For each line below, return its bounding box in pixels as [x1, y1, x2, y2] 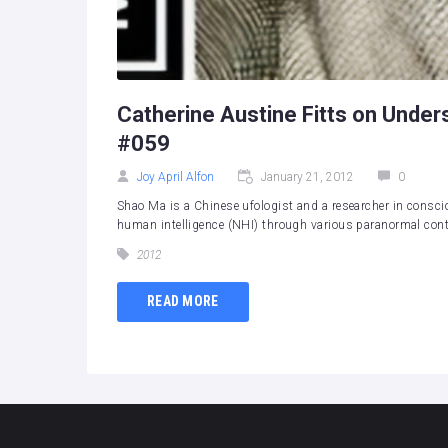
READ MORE [147, 293, 219, 310]
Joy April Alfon [137, 169, 214, 184]
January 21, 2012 [261, 169, 354, 184]
